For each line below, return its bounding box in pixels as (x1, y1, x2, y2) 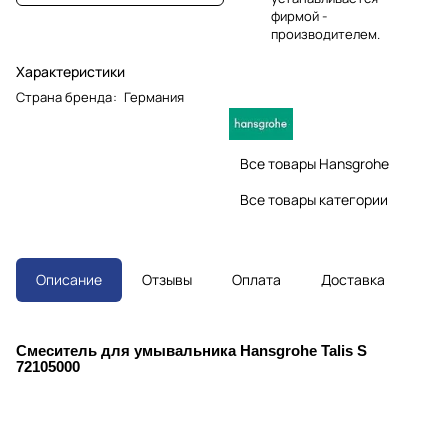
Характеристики (16, 62, 125, 82)
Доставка (321, 269, 385, 289)
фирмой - (271, 6, 327, 25)
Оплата (232, 269, 281, 289)
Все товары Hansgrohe (240, 153, 389, 173)
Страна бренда (16, 88, 112, 107)
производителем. (271, 24, 380, 43)
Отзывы (142, 269, 192, 289)
